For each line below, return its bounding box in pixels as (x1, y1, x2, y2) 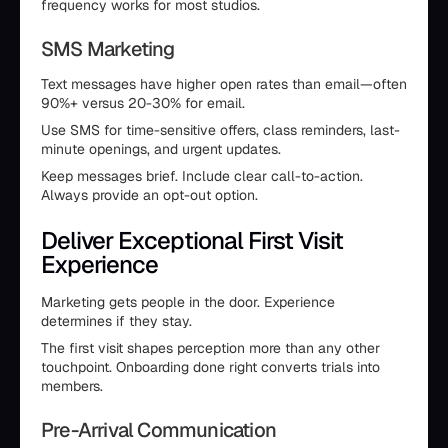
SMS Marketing (41, 36, 175, 63)
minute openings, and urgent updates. (41, 140, 281, 159)
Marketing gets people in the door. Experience (41, 293, 335, 312)
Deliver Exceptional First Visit (41, 225, 344, 257)
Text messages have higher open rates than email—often (41, 75, 407, 94)
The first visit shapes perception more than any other (41, 339, 380, 358)
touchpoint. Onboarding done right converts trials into (41, 358, 380, 377)
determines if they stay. (41, 312, 192, 331)
